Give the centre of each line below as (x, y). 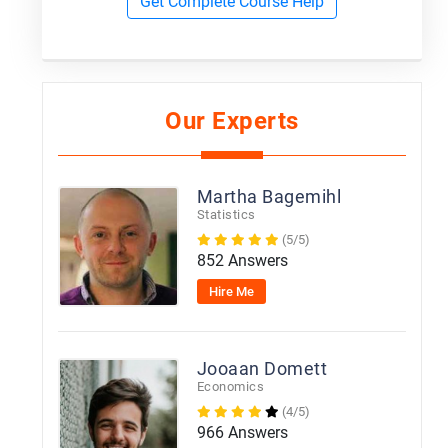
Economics (230, 386)
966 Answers (242, 432)
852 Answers (242, 260)
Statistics (226, 214)
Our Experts (232, 121)
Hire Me (232, 291)
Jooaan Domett (262, 368)
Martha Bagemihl (269, 196)
